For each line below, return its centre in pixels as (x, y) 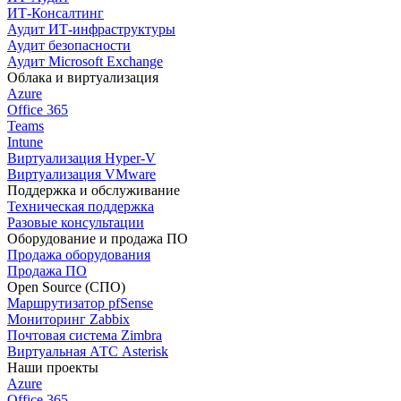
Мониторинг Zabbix (68, 319)
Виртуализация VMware (81, 174)
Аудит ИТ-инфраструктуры (91, 29)
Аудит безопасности (69, 45)
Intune (25, 141)
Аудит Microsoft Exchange (85, 61)
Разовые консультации (76, 222)
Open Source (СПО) (66, 286)
